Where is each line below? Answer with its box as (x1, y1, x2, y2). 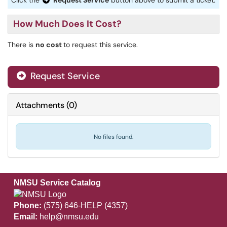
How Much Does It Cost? (13, 18, 122, 30)
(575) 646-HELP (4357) (41, 201, 128, 210)
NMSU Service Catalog (13, 178, 101, 187)
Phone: (13, 201, 42, 210)
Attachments (16, 100, 64, 110)
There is (8, 40, 35, 49)
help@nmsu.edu (39, 212, 99, 221)
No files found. (94, 133, 133, 141)
